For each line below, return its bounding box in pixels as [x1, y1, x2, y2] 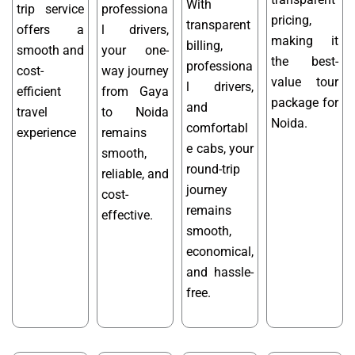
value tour [271, 74, 338, 90]
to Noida [101, 104, 169, 120]
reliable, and [101, 166, 169, 181]
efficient [17, 83, 61, 99]
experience [17, 124, 76, 140]
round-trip [186, 161, 240, 177]
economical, [186, 243, 254, 259]
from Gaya [101, 83, 169, 99]
